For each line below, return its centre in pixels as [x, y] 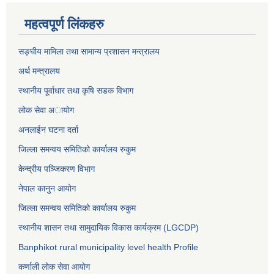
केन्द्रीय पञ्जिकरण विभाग [57, 169]
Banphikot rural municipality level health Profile [108, 247]
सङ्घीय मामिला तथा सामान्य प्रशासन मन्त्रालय [89, 52]
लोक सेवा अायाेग [46, 110]
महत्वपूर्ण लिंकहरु [64, 24]
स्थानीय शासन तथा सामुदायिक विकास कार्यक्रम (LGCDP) [109, 228]
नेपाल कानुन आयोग [47, 189]
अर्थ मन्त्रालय [39, 71]
